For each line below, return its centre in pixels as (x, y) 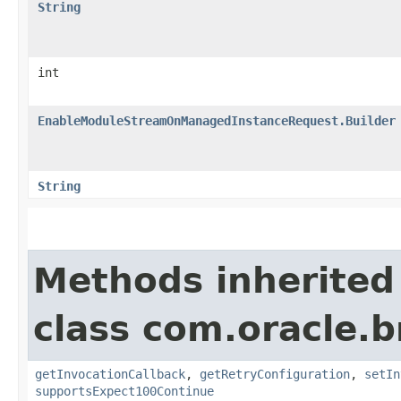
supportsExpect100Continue (124, 391)
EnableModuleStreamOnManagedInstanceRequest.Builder (217, 120)
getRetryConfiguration (275, 374)
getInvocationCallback (110, 374)
